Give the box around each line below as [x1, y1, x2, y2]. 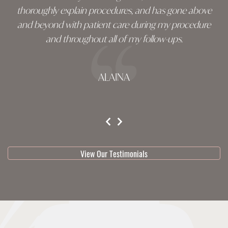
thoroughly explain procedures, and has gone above [16, 4, 212, 16]
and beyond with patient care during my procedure [17, 18, 211, 31]
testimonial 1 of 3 [125, 115, 192, 126]
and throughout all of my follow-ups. [45, 33, 183, 45]
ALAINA [98, 70, 130, 83]
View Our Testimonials [80, 146, 148, 160]
